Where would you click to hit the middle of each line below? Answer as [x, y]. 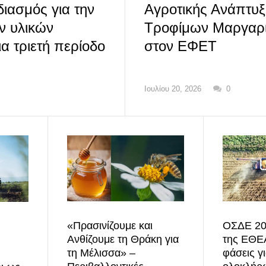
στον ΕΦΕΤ [180, 46]
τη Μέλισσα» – [101, 253]
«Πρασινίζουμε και [110, 225]
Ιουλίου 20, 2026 [172, 88]
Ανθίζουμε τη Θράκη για [123, 239]
